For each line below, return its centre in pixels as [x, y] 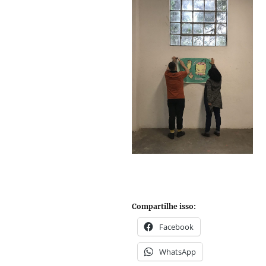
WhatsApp [178, 252]
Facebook [177, 227]
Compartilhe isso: [164, 207]
